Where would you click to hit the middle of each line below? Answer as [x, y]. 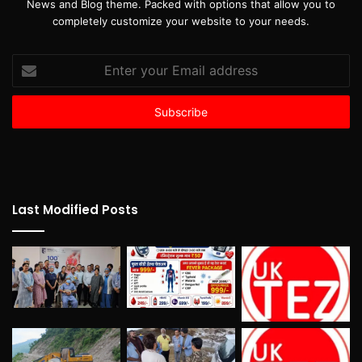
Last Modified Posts [75, 210]
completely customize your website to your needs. [181, 21]
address [32, 114]
